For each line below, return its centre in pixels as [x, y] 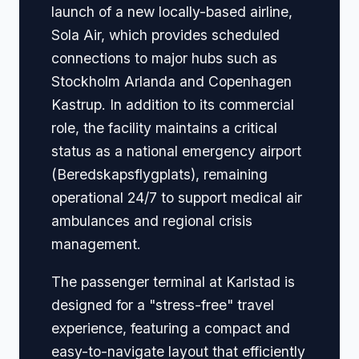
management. [96, 244]
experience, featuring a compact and [171, 328]
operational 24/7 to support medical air [177, 198]
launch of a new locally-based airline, [172, 12]
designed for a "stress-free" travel [163, 305]
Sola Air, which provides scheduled [165, 35]
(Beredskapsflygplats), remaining [159, 175]
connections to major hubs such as [164, 58]
